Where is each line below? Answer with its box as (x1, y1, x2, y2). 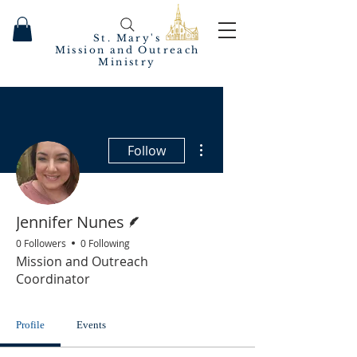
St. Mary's (93, 32, 161, 44)
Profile (16, 319, 45, 331)
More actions (210, 135, 257, 143)
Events (76, 319, 106, 331)
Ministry (98, 56, 156, 68)
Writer (138, 206, 159, 214)
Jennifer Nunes (16, 211, 124, 233)
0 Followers (16, 237, 66, 249)
